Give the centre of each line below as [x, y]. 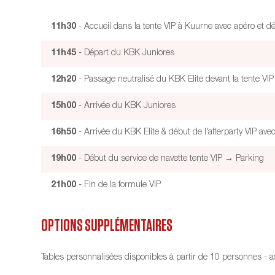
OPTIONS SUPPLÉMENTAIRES [107, 225]
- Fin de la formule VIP [119, 186]
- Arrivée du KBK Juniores [126, 107]
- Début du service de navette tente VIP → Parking [170, 159]
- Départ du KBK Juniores [126, 54]
